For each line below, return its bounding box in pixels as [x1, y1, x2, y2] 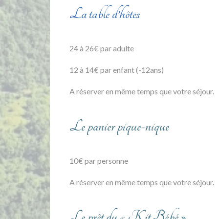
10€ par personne [69, 155, 128, 165]
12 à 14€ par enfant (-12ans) [69, 65, 164, 74]
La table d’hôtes [69, 4, 140, 22]
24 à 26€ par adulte [69, 43, 134, 53]
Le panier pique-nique [69, 117, 169, 135]
